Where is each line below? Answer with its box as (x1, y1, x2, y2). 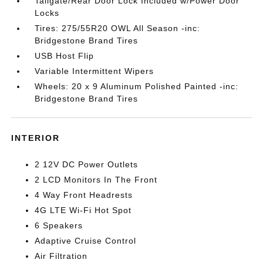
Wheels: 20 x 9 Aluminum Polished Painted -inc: (35, 82, 239, 91)
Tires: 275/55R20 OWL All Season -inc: (35, 23, 201, 33)
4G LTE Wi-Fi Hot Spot (35, 205, 132, 215)
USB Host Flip (35, 51, 95, 60)
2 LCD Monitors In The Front (35, 175, 158, 184)
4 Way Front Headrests (35, 190, 133, 200)
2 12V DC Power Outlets (35, 160, 139, 169)
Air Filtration (35, 251, 88, 261)
